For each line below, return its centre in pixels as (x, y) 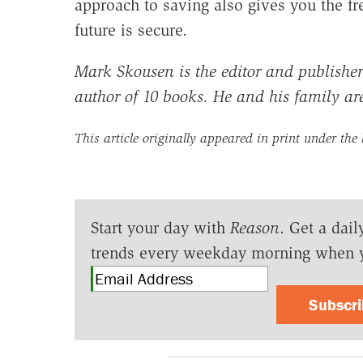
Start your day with (160, 228)
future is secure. (130, 30)
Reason (254, 228)
